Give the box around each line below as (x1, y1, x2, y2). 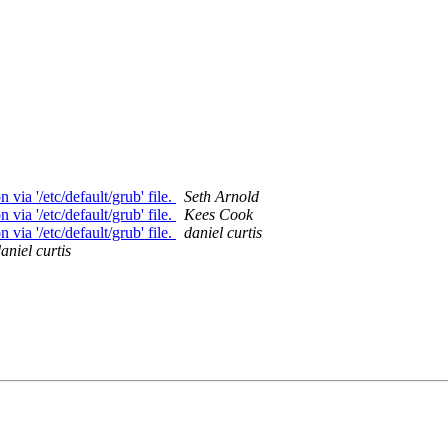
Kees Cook (184, 206, 253, 224)
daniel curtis (184, 224, 262, 242)
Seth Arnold (184, 188, 259, 206)
